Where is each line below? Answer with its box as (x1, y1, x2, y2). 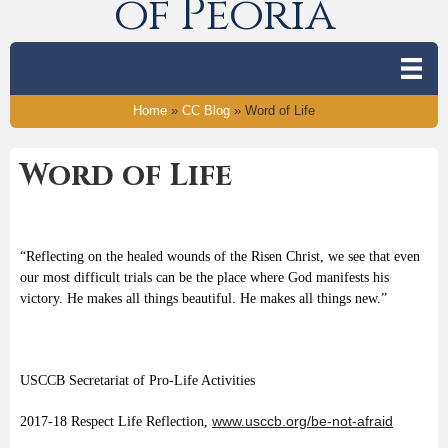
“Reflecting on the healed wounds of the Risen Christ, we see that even (20, 248, 420, 264)
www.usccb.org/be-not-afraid (212, 412, 393, 429)
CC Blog (182, 103, 230, 118)
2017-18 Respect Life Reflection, (20, 413, 212, 429)
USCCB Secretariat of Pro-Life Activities (20, 372, 255, 388)
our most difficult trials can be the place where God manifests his (20, 269, 389, 285)
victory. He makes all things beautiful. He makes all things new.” (20, 290, 387, 306)
